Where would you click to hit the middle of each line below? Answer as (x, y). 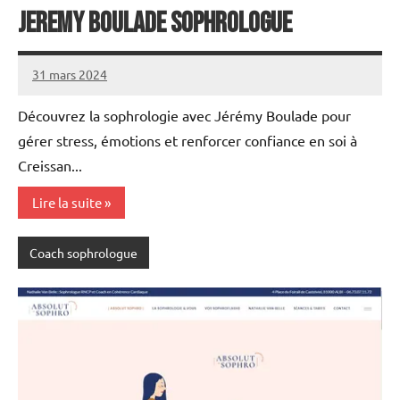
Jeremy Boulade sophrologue (155, 23)
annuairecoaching (82, 85)
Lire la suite (67, 202)
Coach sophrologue (83, 252)
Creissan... (50, 165)
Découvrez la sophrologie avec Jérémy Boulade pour (184, 115)
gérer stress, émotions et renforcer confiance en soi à (187, 140)
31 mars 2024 (70, 75)
